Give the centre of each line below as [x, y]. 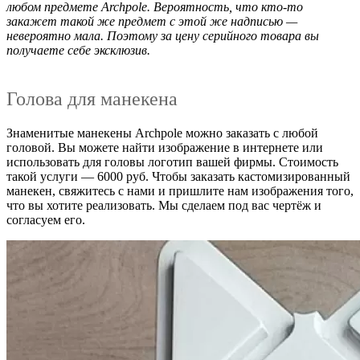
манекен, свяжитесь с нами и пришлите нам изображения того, [180, 190]
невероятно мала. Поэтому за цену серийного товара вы [163, 35]
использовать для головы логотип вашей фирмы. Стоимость [172, 162]
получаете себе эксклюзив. [78, 50]
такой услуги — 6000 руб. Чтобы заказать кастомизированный [178, 176]
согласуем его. [46, 219]
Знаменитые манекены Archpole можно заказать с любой [162, 133]
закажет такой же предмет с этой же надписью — [152, 21]
